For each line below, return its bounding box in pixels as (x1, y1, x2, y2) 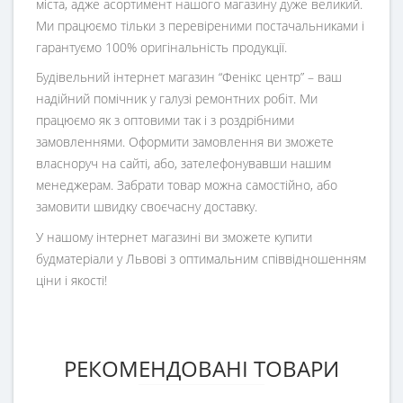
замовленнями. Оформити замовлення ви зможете (36, 132, 334, 150)
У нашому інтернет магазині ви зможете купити (36, 228, 312, 246)
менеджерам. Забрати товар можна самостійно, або (36, 175, 337, 193)
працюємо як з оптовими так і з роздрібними (36, 111, 294, 129)
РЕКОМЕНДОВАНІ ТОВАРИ (64, 353, 339, 383)
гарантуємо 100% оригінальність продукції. (36, 39, 287, 57)
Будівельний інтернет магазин (36, 67, 219, 85)
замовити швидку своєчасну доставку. (36, 197, 261, 215)
